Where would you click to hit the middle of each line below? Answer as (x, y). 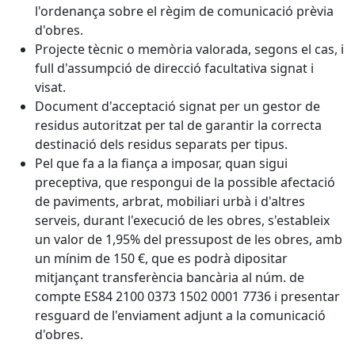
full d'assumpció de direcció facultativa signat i (174, 68)
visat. (50, 87)
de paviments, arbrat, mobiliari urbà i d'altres (170, 201)
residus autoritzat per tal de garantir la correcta (178, 125)
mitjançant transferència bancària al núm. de (170, 277)
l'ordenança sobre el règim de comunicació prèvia (184, 11)
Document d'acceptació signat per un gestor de (177, 106)
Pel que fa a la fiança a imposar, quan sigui (161, 163)
